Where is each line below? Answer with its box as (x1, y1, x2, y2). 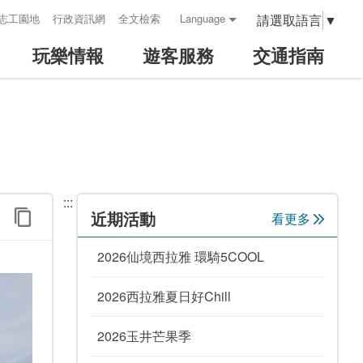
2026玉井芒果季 (97, 327, 191, 345)
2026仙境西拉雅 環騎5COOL (97, 247, 264, 266)
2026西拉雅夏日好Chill (97, 287, 231, 305)
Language (180, 11, 225, 26)
